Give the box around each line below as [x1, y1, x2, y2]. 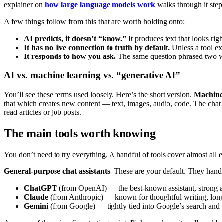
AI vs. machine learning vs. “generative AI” [4, 70, 180, 81]
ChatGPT [24, 183, 57, 192]
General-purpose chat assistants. [4, 166, 112, 175]
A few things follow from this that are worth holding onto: [4, 17, 185, 26]
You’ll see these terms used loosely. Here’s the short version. [4, 90, 194, 99]
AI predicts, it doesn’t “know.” [24, 34, 126, 43]
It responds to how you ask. [24, 52, 116, 60]
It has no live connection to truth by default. [24, 43, 170, 52]
